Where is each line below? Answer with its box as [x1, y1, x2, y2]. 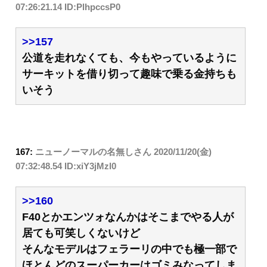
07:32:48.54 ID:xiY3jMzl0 [15, 160, 116, 171]
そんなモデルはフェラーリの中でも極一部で [22, 243, 237, 256]
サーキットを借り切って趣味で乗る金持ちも [22, 68, 237, 80]
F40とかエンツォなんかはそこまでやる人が [22, 211, 234, 223]
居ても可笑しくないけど [22, 227, 140, 240]
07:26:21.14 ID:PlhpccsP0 [15, 1, 120, 12]
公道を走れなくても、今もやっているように [22, 52, 237, 64]
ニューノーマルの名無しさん [35, 146, 151, 157]
